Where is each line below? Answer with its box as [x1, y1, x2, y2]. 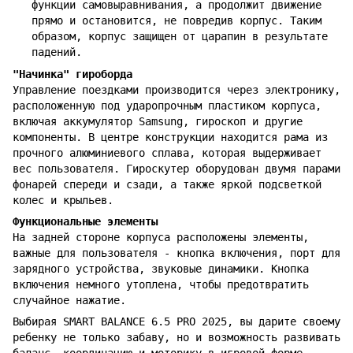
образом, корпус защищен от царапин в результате [32, 30, 328, 43]
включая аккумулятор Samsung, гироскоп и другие [13, 115, 303, 128]
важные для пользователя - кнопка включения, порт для [13, 247, 340, 260]
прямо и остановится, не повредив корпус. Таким [32, 14, 321, 28]
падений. [32, 46, 82, 59]
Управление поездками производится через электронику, [13, 84, 340, 97]
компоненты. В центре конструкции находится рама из [13, 131, 328, 144]
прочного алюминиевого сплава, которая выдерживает [13, 147, 321, 160]
